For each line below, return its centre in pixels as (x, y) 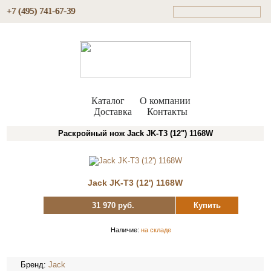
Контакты (167, 112)
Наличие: (126, 230)
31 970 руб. (113, 205)
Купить (207, 205)
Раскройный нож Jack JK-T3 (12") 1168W (135, 133)
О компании (165, 101)
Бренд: (35, 265)
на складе (156, 230)
